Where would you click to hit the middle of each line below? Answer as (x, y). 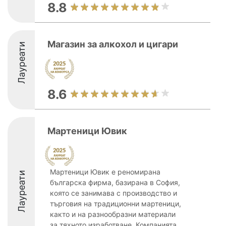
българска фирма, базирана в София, (115, 182)
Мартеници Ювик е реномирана (105, 172)
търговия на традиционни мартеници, (116, 204)
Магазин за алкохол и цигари (113, 44)
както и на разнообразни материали (113, 214)
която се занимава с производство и (114, 193)
